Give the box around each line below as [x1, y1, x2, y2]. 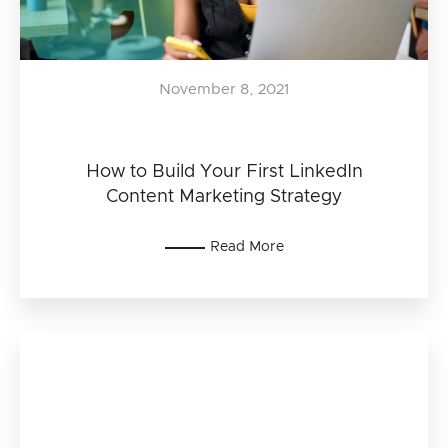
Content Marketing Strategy [106, 188, 342, 206]
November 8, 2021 [159, 82, 289, 97]
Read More [209, 240, 284, 254]
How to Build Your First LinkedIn [85, 163, 363, 181]
